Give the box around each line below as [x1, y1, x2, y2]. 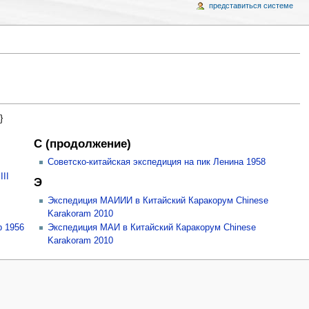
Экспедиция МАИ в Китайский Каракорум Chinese [47, 223, 256, 233]
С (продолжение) [33, 137, 131, 151]
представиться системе [209, 1, 294, 10]
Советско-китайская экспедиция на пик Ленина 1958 [47, 157, 266, 168]
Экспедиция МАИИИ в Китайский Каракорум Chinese [47, 195, 268, 206]
